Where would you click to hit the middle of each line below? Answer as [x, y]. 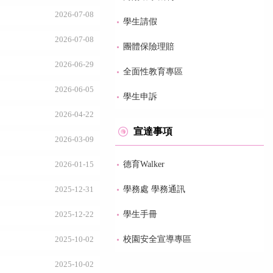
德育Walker [144, 164]
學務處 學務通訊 [154, 189]
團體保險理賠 [149, 47]
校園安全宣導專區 [158, 239]
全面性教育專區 [153, 72]
